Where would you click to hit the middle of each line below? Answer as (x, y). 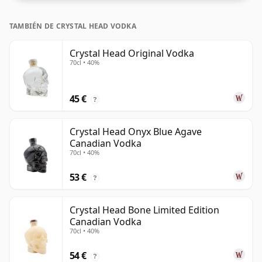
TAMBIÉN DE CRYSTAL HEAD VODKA (73, 26)
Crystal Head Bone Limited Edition (144, 210)
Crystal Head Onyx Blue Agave (136, 132)
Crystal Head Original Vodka (132, 54)
